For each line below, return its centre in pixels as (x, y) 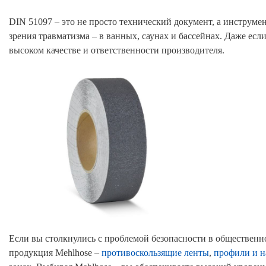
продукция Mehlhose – (55, 252)
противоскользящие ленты (155, 252)
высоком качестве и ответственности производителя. (117, 50)
